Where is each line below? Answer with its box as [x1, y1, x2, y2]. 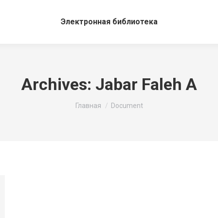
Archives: [21, 74, 95, 94]
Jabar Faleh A [95, 74, 197, 94]
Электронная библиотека [60, 17, 158, 26]
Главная [75, 102, 101, 109]
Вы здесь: [75, 94, 109, 103]
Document [110, 102, 143, 109]
